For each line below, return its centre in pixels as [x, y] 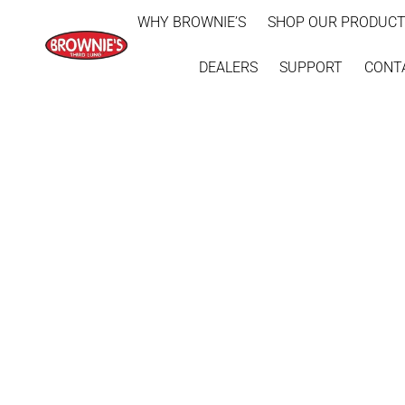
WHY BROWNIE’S [192, 22]
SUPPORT [311, 67]
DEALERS [229, 67]
